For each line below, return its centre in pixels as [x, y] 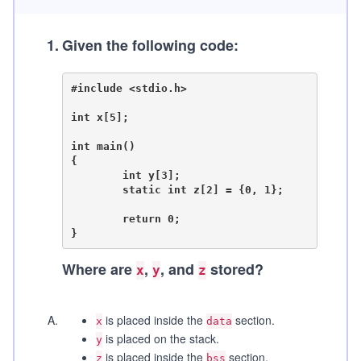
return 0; [96, 218]
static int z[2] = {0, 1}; [96, 189]
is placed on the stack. [161, 338]
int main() [103, 146]
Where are [99, 269]
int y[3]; [96, 175]
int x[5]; [100, 117]
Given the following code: [150, 45]
